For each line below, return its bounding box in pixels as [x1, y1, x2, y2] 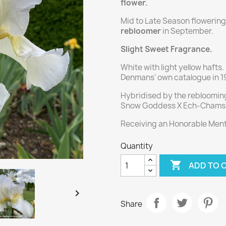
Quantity [121, 141, 153, 151]
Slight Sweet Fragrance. [121, 44, 212, 54]
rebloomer [121, 26, 161, 36]
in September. [161, 26, 213, 36]
